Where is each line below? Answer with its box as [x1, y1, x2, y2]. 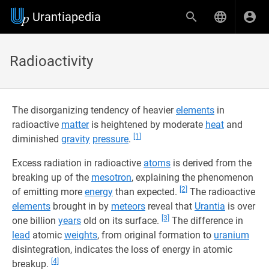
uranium [214, 229, 249, 241]
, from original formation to [97, 229, 214, 241]
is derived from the [171, 157, 252, 169]
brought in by [50, 201, 111, 212]
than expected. [113, 186, 180, 198]
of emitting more [12, 186, 85, 198]
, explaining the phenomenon [131, 172, 253, 183]
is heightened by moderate [89, 119, 205, 130]
